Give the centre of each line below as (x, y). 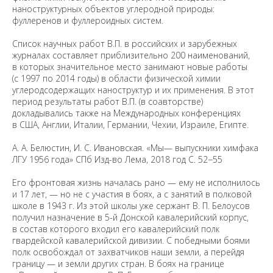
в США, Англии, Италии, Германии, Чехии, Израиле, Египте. (130, 125)
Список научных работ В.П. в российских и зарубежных (125, 44)
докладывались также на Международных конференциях (126, 113)
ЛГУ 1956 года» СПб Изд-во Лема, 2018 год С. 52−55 (117, 159)
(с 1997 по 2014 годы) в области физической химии (116, 78)
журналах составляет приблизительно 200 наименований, (131, 55)
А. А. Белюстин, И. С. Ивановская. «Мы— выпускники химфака (135, 148)
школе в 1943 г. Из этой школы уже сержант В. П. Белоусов (131, 206)
